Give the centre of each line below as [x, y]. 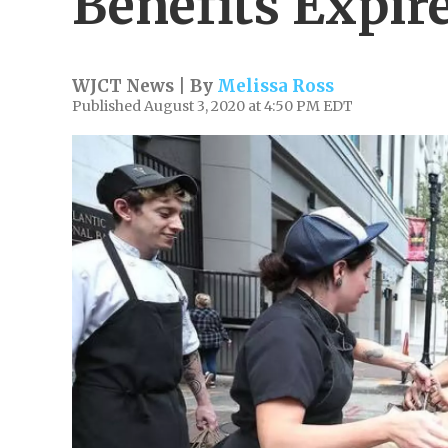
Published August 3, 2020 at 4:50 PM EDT [212, 106]
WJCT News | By [144, 86]
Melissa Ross [275, 86]
